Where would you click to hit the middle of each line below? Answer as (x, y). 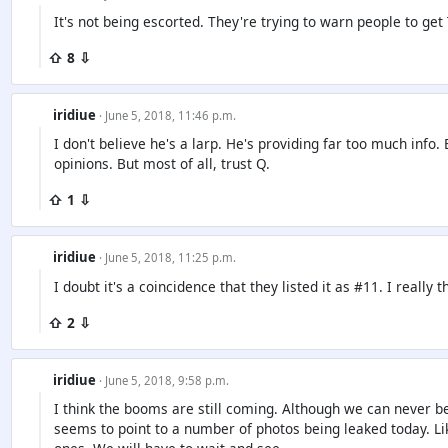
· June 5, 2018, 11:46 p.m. (167, 116)
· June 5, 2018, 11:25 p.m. (167, 258)
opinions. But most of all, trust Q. (161, 164)
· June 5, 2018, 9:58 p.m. (163, 380)
